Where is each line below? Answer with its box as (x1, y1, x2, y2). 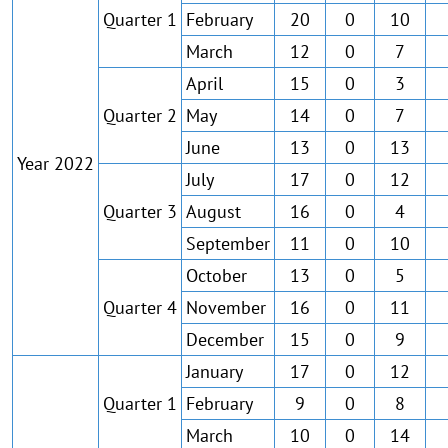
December (186, 328, 264, 351)
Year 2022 (17, 152, 94, 175)
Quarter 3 (103, 200, 177, 223)
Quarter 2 (103, 104, 177, 127)
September (186, 232, 270, 255)
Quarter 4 (103, 296, 177, 319)
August (186, 200, 241, 223)
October (186, 264, 247, 287)
